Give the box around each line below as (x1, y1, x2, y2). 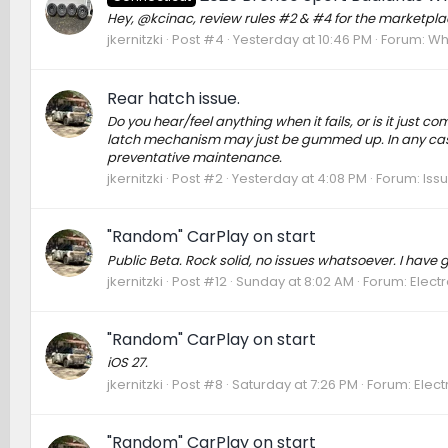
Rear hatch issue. (106, 86, 240, 110)
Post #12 (171, 271, 227, 291)
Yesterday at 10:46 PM (232, 30, 372, 50)
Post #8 (171, 374, 223, 394)
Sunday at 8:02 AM (235, 271, 354, 291)
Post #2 (171, 169, 223, 189)
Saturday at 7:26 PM (231, 374, 358, 394)
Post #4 (171, 30, 224, 50)
